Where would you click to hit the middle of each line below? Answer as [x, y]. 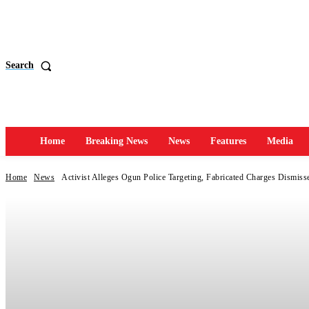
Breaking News [117, 141]
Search [20, 65]
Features [228, 141]
